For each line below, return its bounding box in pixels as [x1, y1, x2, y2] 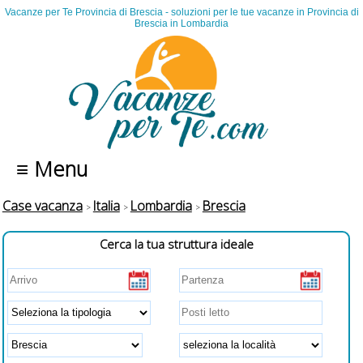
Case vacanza [2, 197, 83, 216]
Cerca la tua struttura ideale [99, 235, 254, 252]
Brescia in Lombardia [135, 18, 228, 30]
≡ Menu [5, 155, 88, 184]
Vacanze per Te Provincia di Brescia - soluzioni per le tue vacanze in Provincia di [4, 6, 359, 19]
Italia [92, 197, 120, 216]
